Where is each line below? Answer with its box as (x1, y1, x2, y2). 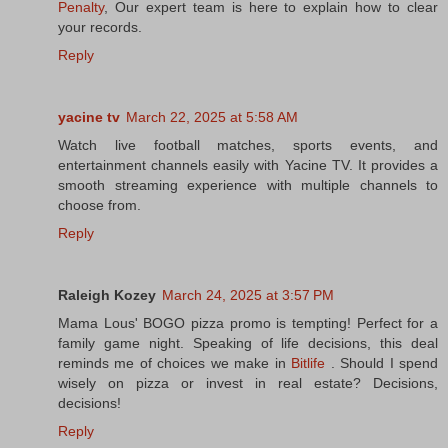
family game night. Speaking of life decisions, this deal (58, 334, 438, 351)
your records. (58, 18, 142, 35)
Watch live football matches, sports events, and (58, 136, 438, 153)
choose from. (58, 196, 141, 213)
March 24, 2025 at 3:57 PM (162, 286, 334, 303)
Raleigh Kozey (58, 286, 156, 303)
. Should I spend (325, 354, 439, 371)
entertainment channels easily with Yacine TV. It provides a (58, 156, 438, 173)
